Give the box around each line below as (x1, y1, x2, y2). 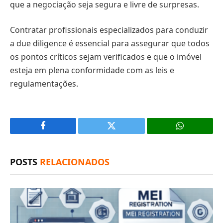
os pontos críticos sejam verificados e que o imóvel (10, 51, 202, 63)
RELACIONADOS (40, 156, 110, 168)
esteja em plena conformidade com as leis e (10, 65, 174, 76)
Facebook (42, 128, 78, 138)
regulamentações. (10, 78, 78, 90)
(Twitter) (111, 144, 143, 154)
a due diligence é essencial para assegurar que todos (10, 38, 210, 49)
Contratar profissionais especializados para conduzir (10, 24, 208, 36)
